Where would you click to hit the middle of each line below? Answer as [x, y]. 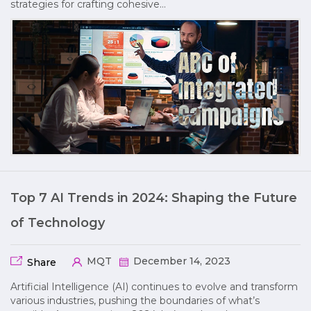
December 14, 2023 [180, 261]
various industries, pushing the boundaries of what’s [135, 301]
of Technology [58, 223]
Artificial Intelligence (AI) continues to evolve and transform [154, 287]
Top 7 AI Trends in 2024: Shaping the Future [154, 198]
